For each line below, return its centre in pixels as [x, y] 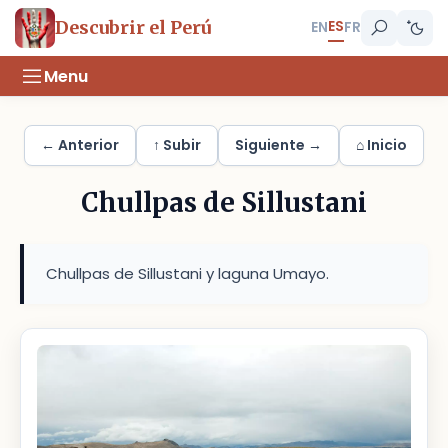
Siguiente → [278, 145]
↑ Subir [177, 145]
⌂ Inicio [381, 145]
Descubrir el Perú [133, 27]
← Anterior [80, 145]
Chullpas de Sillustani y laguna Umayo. [187, 273]
